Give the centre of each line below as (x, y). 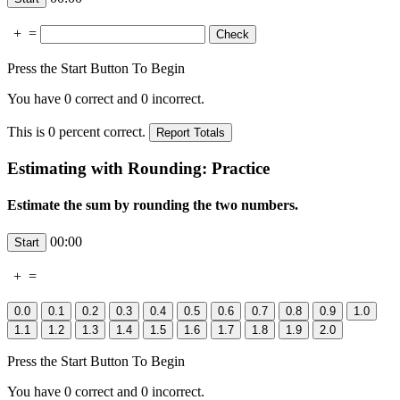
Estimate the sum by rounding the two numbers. (153, 205)
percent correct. (102, 132)
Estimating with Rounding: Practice (138, 169)
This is (28, 132)
